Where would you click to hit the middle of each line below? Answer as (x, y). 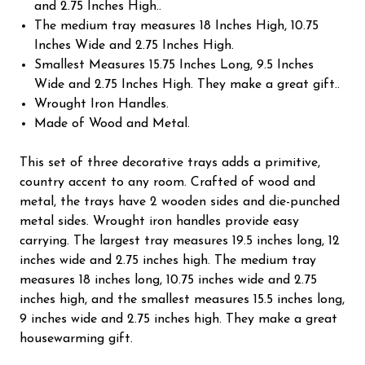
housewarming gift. (76, 339)
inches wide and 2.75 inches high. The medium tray (168, 260)
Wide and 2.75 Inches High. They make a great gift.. (187, 84)
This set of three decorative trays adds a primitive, (170, 163)
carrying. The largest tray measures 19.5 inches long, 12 (180, 241)
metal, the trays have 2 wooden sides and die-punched (180, 202)
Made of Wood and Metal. (112, 123)
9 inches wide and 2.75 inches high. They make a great (178, 319)
